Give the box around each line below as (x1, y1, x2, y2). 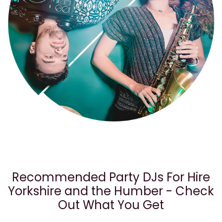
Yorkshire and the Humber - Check (8, 182, 214, 199)
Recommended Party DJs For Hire (12, 168, 210, 185)
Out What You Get (58, 196, 164, 213)
